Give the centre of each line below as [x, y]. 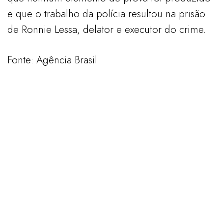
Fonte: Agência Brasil [52, 60]
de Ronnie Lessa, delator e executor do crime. [107, 29]
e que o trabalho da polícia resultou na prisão [106, 14]
